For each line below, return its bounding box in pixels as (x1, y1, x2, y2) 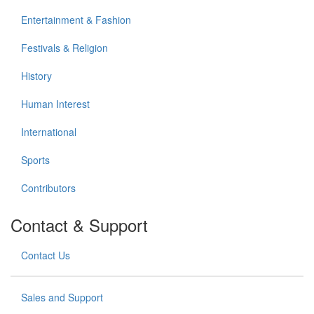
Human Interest (21, 97, 90, 111)
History (21, 69, 52, 83)
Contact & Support (11, 212, 148, 238)
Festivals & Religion (21, 41, 108, 55)
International (21, 125, 76, 139)
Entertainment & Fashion (21, 13, 131, 27)
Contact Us (21, 248, 70, 263)
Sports (21, 153, 50, 168)
